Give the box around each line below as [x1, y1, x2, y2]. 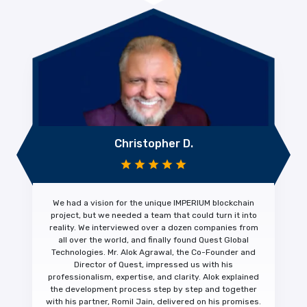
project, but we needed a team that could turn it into [50, 210, 257, 221]
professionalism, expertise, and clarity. [48, 272, 201, 282]
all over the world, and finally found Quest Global [58, 235, 249, 245]
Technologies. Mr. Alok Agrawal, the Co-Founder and [51, 247, 256, 258]
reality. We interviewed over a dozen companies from [49, 223, 258, 233]
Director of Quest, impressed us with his [74, 260, 233, 270]
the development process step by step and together [50, 284, 257, 295]
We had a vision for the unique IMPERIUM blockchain [53, 198, 254, 208]
